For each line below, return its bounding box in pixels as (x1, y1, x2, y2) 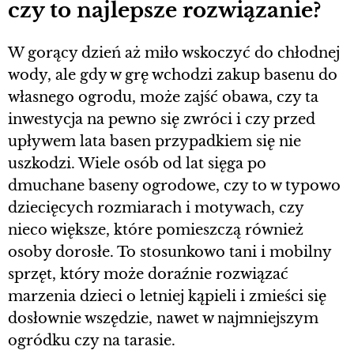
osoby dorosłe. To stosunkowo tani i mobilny (8, 243, 331, 261)
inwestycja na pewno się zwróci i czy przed (8, 110, 315, 128)
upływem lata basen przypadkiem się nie (8, 132, 301, 150)
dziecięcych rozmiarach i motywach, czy (8, 198, 303, 217)
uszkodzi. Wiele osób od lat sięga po (8, 154, 266, 172)
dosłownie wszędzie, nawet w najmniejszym (8, 309, 318, 327)
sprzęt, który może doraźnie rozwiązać (8, 265, 288, 283)
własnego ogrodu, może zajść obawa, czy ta (8, 88, 318, 106)
